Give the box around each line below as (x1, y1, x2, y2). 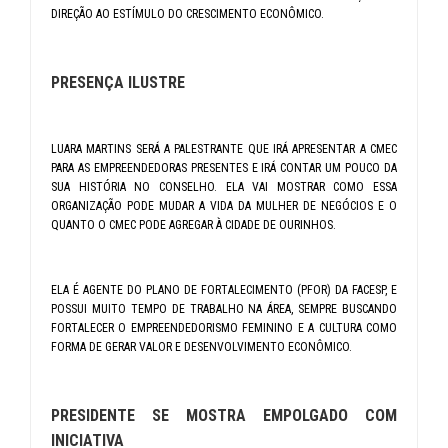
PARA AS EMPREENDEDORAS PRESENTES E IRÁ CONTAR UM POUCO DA (51, 160, 397, 175)
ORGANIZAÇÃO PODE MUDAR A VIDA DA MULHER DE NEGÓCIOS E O (51, 198, 397, 213)
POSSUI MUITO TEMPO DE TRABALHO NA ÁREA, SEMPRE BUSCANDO (51, 301, 397, 316)
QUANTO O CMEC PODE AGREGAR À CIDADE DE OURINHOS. (51, 217, 339, 232)
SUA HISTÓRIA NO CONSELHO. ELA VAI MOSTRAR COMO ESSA (51, 179, 397, 194)
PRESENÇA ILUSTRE (51, 72, 185, 92)
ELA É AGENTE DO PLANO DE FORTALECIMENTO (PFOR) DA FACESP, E (51, 282, 397, 297)
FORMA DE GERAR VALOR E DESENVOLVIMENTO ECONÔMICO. (51, 339, 355, 354)
